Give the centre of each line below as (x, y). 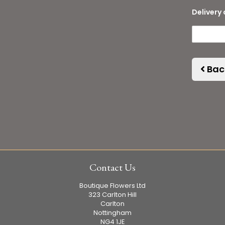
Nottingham (113, 213)
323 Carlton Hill (113, 195)
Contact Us (113, 167)
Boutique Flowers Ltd (113, 186)
